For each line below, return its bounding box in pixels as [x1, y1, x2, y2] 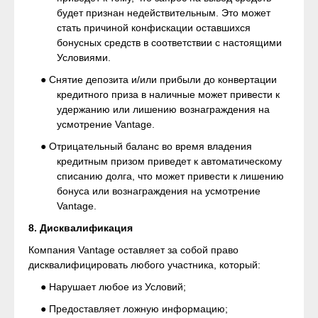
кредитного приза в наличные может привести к [57, 89, 280, 100]
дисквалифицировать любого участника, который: [28, 259, 261, 270]
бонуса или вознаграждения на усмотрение [57, 185, 261, 197]
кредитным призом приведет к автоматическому [57, 155, 282, 167]
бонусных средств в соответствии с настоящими [57, 37, 282, 48]
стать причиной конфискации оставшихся [57, 22, 251, 33]
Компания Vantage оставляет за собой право [28, 244, 238, 256]
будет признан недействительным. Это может [57, 7, 270, 18]
